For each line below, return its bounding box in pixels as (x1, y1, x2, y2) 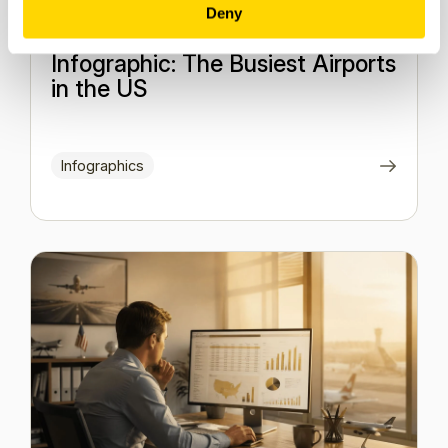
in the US (51, 74, 147, 103)
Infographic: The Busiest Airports (51, 49, 396, 78)
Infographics (61, 156, 144, 174)
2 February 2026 (51, 22, 178, 43)
